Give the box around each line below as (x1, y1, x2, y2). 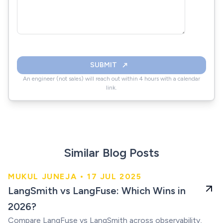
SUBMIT (90, 61, 117, 69)
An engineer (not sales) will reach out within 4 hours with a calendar (23, 75, 200, 82)
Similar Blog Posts (64, 145, 159, 160)
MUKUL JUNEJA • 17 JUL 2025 (8, 172, 142, 181)
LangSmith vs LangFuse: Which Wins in (8, 185, 186, 197)
